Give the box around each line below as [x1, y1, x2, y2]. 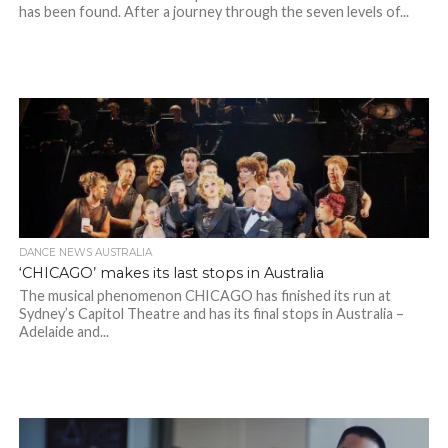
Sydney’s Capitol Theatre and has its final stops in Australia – [18, 305, 404, 323]
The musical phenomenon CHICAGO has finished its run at [18, 287, 391, 305]
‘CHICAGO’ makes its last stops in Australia [18, 264, 324, 283]
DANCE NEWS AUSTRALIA [18, 246, 152, 260]
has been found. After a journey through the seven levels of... [18, 3, 409, 21]
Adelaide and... [18, 323, 109, 341]
